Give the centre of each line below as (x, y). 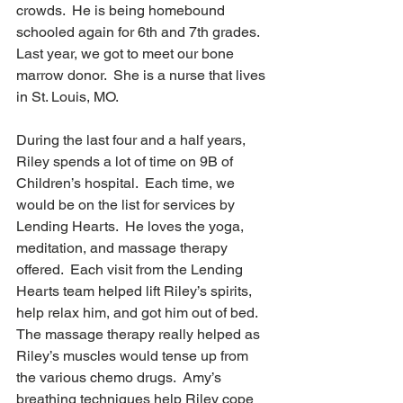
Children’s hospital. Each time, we (127, 184)
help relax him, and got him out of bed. (140, 313)
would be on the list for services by (127, 205)
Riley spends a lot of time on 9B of (126, 162)
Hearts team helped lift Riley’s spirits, (136, 291)
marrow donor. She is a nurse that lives (143, 76)
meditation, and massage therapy (124, 248)
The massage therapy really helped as (140, 335)
